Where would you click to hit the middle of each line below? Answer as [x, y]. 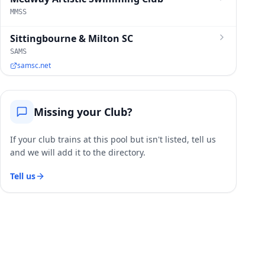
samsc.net [34, 65]
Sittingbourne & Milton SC [72, 38]
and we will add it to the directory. [78, 152]
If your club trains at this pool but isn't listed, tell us [113, 139]
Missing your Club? [83, 112]
